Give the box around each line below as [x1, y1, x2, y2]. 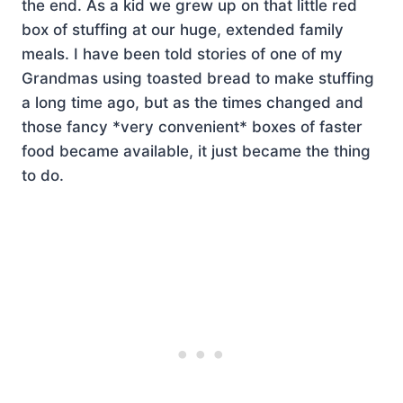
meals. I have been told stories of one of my [22, 44, 343, 63]
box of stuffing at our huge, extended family [22, 20, 344, 39]
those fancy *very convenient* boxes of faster [22, 117, 363, 136]
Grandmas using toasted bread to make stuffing [22, 68, 374, 87]
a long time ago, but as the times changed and [22, 93, 363, 112]
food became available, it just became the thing [22, 141, 371, 160]
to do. [22, 166, 64, 184]
